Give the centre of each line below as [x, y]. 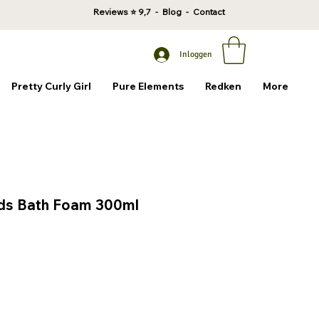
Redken [223, 87]
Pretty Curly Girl [51, 87]
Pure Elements [148, 87]
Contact [209, 12]
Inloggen [196, 54]
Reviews [112, 12]
